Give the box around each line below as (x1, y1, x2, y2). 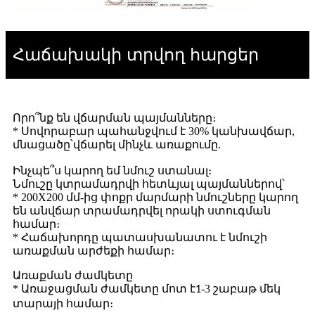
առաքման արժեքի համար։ (13, 245, 174, 257)
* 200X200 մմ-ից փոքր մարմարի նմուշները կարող (13, 191, 298, 204)
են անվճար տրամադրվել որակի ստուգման (13, 205, 271, 217)
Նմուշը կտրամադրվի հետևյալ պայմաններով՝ (13, 178, 285, 191)
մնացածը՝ (13, 139, 73, 151)
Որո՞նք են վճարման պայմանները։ (13, 112, 216, 124)
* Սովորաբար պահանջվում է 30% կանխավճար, (13, 125, 295, 138)
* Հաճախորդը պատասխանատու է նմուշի (13, 231, 267, 244)
